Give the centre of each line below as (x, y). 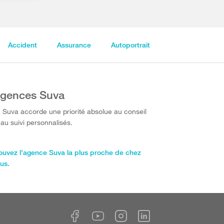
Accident (22, 45)
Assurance (74, 45)
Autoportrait (130, 45)
